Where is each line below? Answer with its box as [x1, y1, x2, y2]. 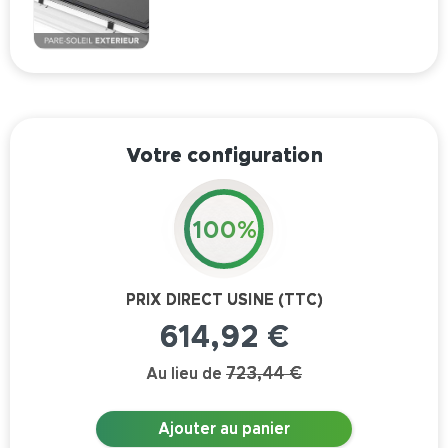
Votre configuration [125, 144, 323, 166]
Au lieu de [146, 365, 222, 382]
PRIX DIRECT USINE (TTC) [125, 291, 323, 308]
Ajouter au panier [157, 420, 290, 437]
